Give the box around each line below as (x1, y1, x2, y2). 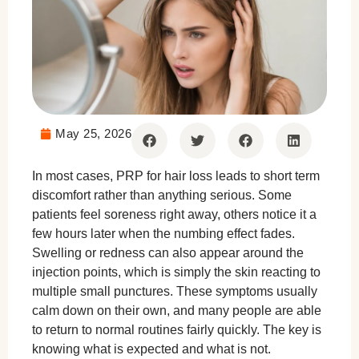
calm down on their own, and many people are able (32, 304, 321, 318)
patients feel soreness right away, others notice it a (32, 208, 317, 222)
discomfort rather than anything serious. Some (32, 188, 292, 203)
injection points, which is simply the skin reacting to (32, 265, 321, 280)
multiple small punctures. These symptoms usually (32, 284, 317, 299)
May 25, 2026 (55, 127, 131, 141)
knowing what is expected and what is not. (32, 342, 271, 357)
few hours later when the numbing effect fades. (32, 227, 295, 241)
